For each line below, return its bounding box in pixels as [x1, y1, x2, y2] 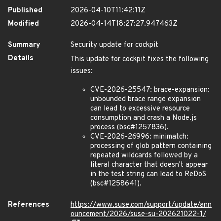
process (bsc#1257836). [90, 123, 169, 132]
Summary [8, 40, 40, 50]
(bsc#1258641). [90, 179, 142, 188]
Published [8, 6, 42, 15]
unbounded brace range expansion [90, 95, 201, 104]
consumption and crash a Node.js [90, 113, 197, 123]
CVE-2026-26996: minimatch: [90, 132, 188, 142]
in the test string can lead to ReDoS [90, 170, 206, 179]
